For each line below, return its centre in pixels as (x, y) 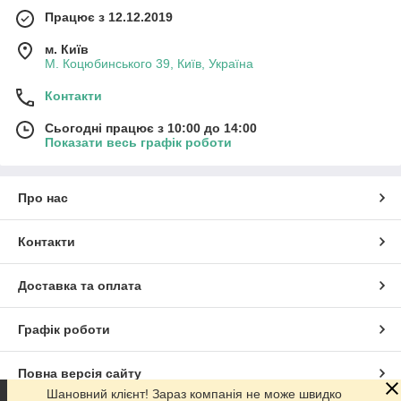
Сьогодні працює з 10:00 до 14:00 (151, 128)
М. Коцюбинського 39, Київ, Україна (149, 63)
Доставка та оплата (80, 285)
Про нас (43, 197)
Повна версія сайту (80, 373)
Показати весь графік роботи (138, 142)
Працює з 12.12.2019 (109, 17)
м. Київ (67, 49)
